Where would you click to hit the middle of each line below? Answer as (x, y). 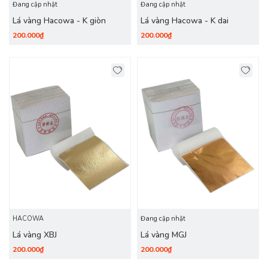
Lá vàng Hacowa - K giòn (59, 21)
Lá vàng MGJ (164, 234)
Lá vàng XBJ (35, 234)
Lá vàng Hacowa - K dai (185, 21)
